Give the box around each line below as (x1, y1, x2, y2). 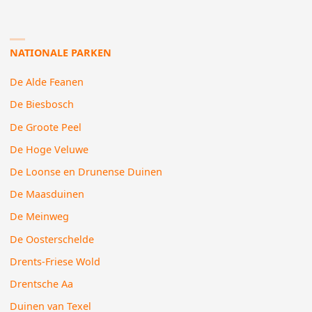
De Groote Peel (10, 120, 82, 134)
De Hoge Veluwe (10, 142, 89, 156)
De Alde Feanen (10, 75, 84, 89)
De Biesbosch (10, 97, 75, 111)
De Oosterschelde (10, 232, 95, 246)
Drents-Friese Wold (10, 254, 101, 268)
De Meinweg (10, 210, 70, 224)
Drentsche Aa (10, 276, 74, 290)
